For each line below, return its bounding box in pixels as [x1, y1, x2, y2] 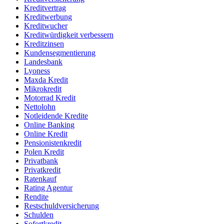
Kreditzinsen [24, 39, 64, 48]
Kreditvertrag [24, 3, 66, 12]
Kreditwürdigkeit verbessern [24, 30, 113, 39]
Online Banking [24, 120, 74, 129]
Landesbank [24, 57, 62, 66]
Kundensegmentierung [24, 48, 95, 57]
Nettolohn [24, 102, 55, 111]
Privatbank [24, 156, 58, 165]
